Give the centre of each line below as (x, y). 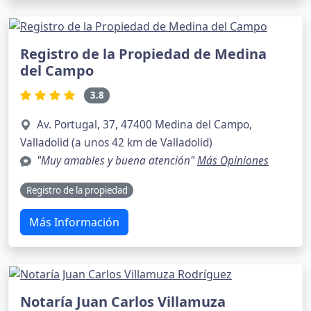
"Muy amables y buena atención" (117, 160)
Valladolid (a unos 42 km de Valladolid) (116, 142)
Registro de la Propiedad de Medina (143, 54)
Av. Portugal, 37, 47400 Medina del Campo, (144, 124)
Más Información (74, 222)
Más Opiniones (233, 160)
